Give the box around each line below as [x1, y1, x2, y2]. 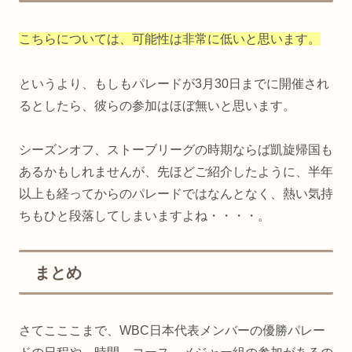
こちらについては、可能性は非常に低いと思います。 [19, 31, 321, 46]
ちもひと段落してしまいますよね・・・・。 [19, 209, 270, 223]
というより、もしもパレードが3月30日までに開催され [19, 76, 329, 90]
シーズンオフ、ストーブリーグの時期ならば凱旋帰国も [19, 143, 333, 157]
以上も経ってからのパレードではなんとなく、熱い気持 [19, 187, 333, 201]
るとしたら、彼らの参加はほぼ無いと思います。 [19, 98, 295, 112]
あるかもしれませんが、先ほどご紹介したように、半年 [19, 165, 333, 179]
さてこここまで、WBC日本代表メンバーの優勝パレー [19, 324, 325, 338]
